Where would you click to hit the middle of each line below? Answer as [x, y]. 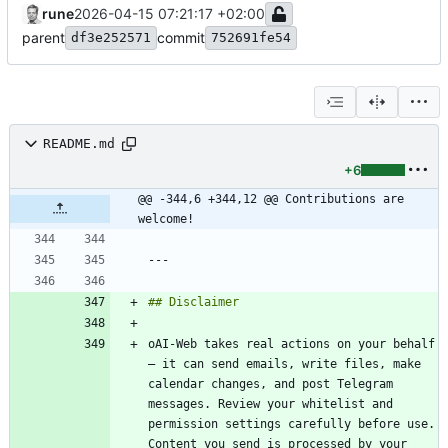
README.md [79, 144]
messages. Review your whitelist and [270, 403]
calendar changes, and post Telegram [270, 383]
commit [181, 37]
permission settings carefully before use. [291, 423]
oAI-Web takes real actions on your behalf [291, 343]
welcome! [166, 218]
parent [43, 37]
